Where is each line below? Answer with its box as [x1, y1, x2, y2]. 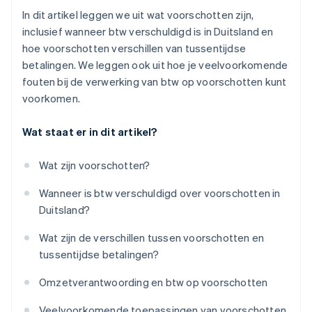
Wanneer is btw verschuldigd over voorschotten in [39, 186, 281, 201]
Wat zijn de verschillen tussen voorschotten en [39, 231, 265, 245]
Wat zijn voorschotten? [39, 158, 150, 173]
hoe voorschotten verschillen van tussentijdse [22, 41, 247, 56]
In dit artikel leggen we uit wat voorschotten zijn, [22, 8, 254, 22]
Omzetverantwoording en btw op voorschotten [39, 275, 268, 290]
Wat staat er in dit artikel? [22, 125, 157, 139]
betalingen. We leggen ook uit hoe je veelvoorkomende [22, 58, 288, 72]
